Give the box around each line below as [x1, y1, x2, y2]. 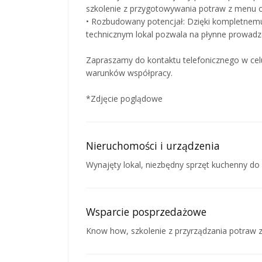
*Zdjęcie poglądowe [86, 92, 163, 104]
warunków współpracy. [86, 67, 173, 78]
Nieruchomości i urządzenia [86, 138, 220, 153]
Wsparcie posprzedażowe [86, 204, 206, 219]
